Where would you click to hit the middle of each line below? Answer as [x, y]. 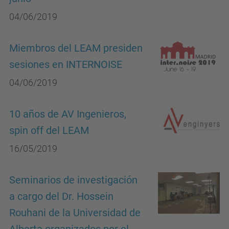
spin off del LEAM [49, 131]
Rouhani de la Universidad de [75, 213]
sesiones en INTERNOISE [66, 65]
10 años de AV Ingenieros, [68, 114]
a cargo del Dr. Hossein [61, 197]
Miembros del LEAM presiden [76, 48]
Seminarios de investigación [73, 180]
